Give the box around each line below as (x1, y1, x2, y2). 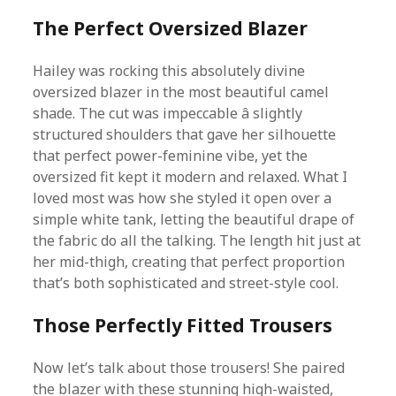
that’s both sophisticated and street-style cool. (33, 273, 339, 293)
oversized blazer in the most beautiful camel (33, 82, 330, 102)
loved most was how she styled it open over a (33, 188, 332, 208)
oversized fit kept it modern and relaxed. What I (33, 167, 348, 187)
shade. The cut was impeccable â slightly (33, 103, 303, 123)
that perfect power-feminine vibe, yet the (33, 146, 308, 165)
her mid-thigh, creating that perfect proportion (33, 252, 346, 271)
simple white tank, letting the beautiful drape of (33, 209, 355, 229)
